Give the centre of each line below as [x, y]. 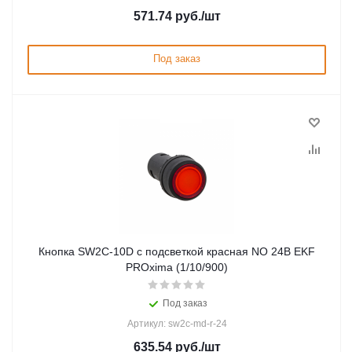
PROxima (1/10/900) [177, 267]
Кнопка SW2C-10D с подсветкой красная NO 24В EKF [177, 251]
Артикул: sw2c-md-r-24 [177, 324]
